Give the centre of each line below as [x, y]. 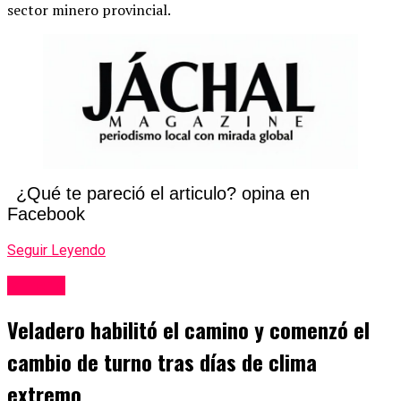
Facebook [46, 214]
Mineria [36, 285]
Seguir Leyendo [56, 251]
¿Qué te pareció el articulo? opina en [163, 194]
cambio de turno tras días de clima [162, 361]
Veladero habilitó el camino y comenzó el [188, 329]
